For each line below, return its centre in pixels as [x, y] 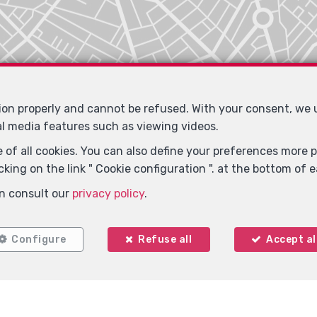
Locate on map [157, 241]
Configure [39, 240]
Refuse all [165, 240]
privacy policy [108, 194]
